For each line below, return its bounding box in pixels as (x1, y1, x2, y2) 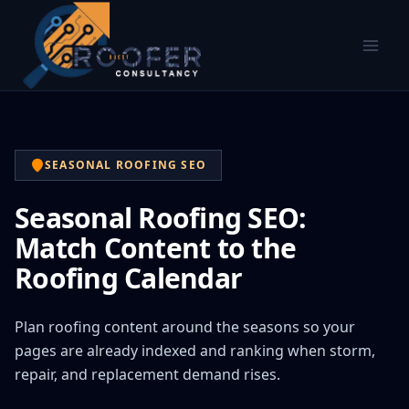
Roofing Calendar (15, 259, 242, 297)
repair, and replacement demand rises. (15, 364, 280, 384)
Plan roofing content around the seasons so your (15, 317, 355, 337)
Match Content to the (15, 229, 296, 267)
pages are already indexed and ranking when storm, (15, 341, 375, 361)
